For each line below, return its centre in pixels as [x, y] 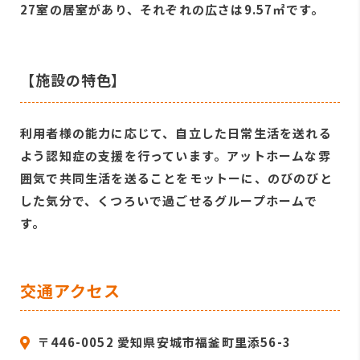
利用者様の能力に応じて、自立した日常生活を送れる [176, 133]
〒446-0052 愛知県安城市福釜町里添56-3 [164, 342]
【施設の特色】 [74, 79]
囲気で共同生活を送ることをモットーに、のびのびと [176, 178]
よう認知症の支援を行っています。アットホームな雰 [176, 155]
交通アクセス [70, 290]
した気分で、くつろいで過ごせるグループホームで [169, 200]
